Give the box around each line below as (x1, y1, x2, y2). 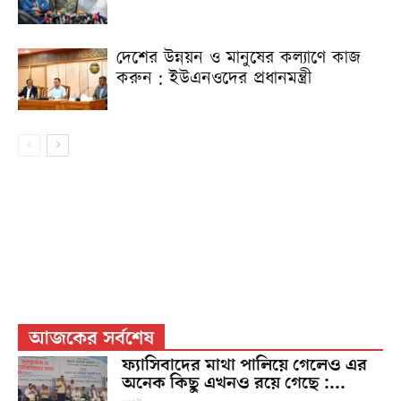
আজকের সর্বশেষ (29, 325, 154, 353)
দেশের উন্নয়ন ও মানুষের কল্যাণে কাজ (116, 46, 361, 71)
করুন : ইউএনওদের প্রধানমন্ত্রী (116, 66, 311, 91)
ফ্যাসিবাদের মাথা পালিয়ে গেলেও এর (122, 353, 367, 378)
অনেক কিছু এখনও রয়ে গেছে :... (122, 371, 346, 396)
